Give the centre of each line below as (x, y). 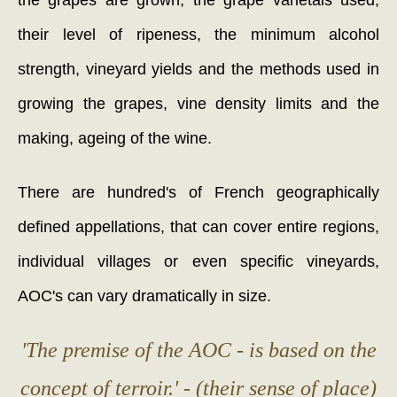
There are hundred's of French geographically (198, 193)
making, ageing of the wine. (115, 139)
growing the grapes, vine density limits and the (198, 104)
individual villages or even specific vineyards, (198, 262)
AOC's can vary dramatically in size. (144, 296)
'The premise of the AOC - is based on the (198, 350)
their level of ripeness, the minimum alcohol (198, 35)
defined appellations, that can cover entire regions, (198, 227)
